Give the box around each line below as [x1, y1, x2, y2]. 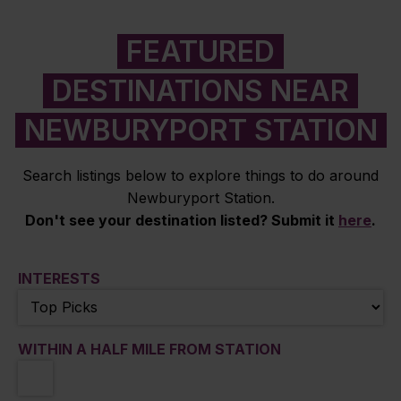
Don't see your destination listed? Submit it [25, 210, 338, 229]
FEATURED [126, 33, 275, 69]
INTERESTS [18, 269, 100, 287]
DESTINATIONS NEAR [52, 73, 349, 108]
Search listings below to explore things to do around [22, 166, 379, 184]
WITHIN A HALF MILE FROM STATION [18, 339, 281, 358]
